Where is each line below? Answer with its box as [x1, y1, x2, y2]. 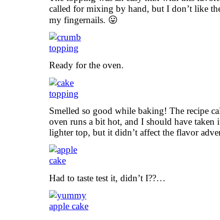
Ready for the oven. [49, 60, 124, 71]
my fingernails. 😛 [49, 14, 118, 25]
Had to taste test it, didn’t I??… [49, 172, 165, 183]
